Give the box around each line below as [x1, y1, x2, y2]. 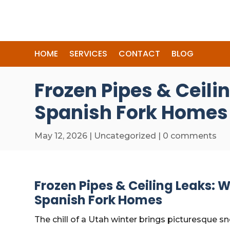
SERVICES [69, 48, 108, 60]
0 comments [163, 131, 217, 141]
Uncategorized [94, 131, 157, 141]
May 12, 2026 [34, 131, 88, 141]
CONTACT [119, 48, 161, 60]
